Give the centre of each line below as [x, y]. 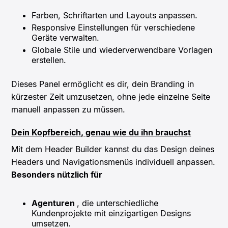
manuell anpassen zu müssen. [68, 109]
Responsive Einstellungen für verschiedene [113, 27]
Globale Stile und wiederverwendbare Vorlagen [122, 50]
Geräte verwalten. [66, 37]
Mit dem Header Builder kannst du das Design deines [113, 149]
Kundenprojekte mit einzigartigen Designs [111, 213]
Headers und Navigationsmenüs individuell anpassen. [113, 162]
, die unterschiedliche [118, 203]
